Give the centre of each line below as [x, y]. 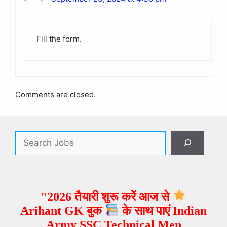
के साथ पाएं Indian [163, 211]
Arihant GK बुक [63, 211]
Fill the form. [59, 39]
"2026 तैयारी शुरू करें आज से [107, 196]
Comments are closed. [55, 94]
